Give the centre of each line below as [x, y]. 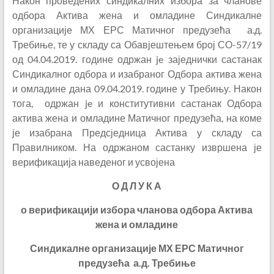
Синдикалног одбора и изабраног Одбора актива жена [137, 74]
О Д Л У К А [137, 186]
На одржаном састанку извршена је [172, 147]
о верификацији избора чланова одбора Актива [137, 209]
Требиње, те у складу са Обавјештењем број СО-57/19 [137, 44]
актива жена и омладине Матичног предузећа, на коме [137, 118]
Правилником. [47, 147]
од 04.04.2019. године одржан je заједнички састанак [137, 59]
